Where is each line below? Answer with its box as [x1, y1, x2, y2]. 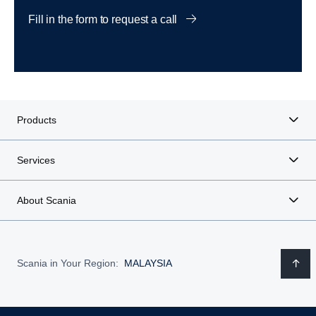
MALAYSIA [124, 257, 172, 269]
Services [17, 154, 55, 166]
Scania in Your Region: [17, 257, 119, 269]
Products [17, 114, 56, 126]
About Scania [17, 194, 76, 206]
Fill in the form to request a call [28, 13, 181, 25]
